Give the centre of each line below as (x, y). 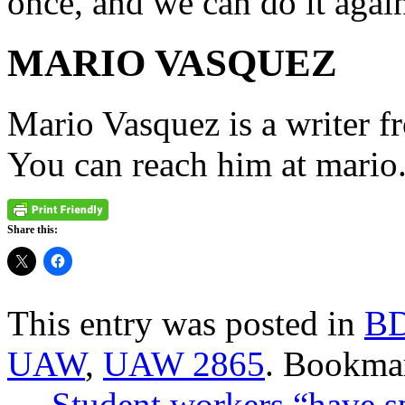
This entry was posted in (186, 323)
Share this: (33, 229)
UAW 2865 (184, 363)
